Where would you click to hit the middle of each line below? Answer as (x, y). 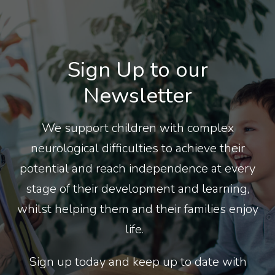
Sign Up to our (137, 70)
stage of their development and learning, (137, 189)
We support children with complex (137, 128)
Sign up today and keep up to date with (137, 262)
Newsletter (137, 95)
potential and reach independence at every (137, 168)
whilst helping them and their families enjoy (137, 209)
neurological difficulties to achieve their (137, 148)
